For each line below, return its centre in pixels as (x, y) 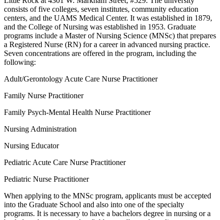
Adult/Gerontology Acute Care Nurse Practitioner (81, 79)
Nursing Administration (40, 129)
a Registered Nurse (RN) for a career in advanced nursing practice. (107, 44)
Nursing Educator (31, 145)
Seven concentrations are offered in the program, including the (100, 53)
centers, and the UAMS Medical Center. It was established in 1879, (108, 18)
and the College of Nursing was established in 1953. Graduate (100, 27)
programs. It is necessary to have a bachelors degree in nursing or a (107, 213)
